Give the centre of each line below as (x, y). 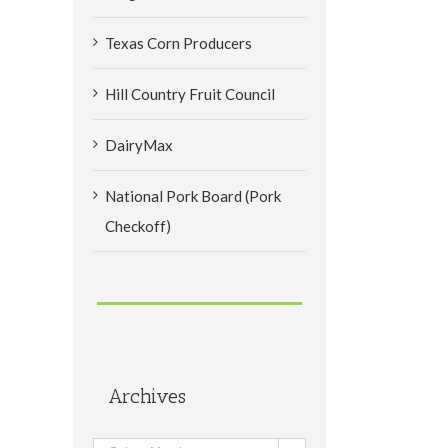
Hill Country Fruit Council (190, 93)
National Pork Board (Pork (193, 195)
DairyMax (139, 144)
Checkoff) (138, 225)
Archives (147, 395)
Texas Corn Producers (178, 42)
